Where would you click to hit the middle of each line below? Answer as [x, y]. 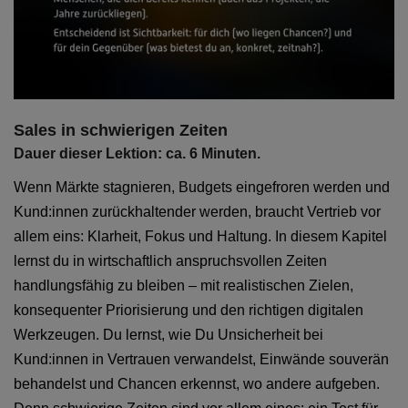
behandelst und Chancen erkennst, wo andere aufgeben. [197, 384]
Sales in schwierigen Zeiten [121, 131]
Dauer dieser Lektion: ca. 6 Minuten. [137, 154]
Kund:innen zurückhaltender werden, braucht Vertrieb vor [197, 212]
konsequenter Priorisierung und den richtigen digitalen [189, 311]
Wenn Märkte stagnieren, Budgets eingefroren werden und [202, 188]
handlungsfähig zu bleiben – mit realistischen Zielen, [184, 286]
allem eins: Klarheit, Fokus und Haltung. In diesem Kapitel [200, 237]
